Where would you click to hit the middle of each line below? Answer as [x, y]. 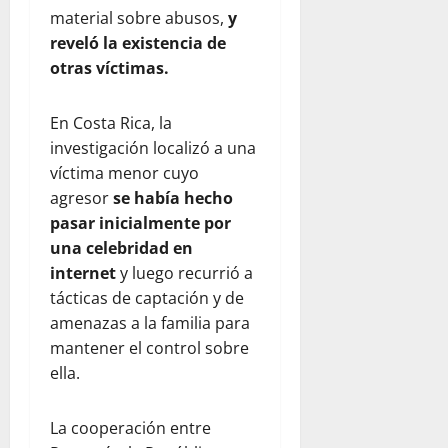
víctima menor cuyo [124, 173]
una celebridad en [121, 248]
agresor [81, 198]
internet [83, 273]
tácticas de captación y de [147, 298]
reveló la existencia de [138, 43]
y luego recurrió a [184, 273]
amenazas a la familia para [150, 323]
